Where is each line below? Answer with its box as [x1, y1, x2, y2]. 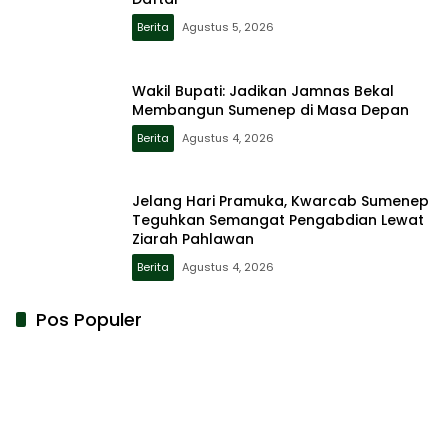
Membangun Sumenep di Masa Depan [132, 99, 409, 120]
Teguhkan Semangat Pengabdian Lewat [132, 210, 424, 231]
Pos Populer [36, 306, 142, 332]
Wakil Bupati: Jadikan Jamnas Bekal [132, 80, 394, 101]
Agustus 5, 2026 [182, 19, 274, 36]
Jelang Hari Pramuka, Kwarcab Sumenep [132, 191, 429, 212]
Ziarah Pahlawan [132, 229, 254, 250]
